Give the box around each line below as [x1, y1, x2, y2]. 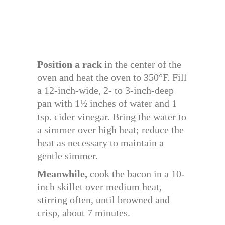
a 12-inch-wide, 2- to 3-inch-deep [37, 84, 174, 96]
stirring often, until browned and [37, 194, 170, 205]
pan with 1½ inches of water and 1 [37, 97, 177, 109]
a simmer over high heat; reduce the [37, 124, 184, 135]
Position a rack [37, 58, 102, 70]
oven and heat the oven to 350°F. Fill [37, 71, 187, 83]
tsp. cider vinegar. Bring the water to [37, 110, 186, 122]
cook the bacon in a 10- [87, 168, 185, 179]
